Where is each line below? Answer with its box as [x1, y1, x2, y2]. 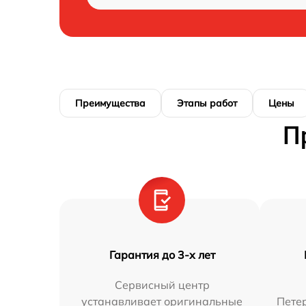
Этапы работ [177, 97, 237, 109]
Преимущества [75, 97, 145, 109]
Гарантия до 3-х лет [109, 248, 215, 262]
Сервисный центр [114, 278, 210, 292]
